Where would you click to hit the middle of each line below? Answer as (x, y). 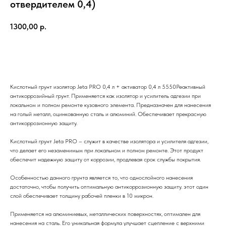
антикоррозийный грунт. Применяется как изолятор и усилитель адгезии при (105, 96)
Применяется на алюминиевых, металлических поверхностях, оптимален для (105, 214)
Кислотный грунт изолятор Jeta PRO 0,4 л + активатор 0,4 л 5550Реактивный (108, 87)
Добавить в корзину (99, 54)
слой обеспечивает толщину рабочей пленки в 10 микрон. (82, 195)
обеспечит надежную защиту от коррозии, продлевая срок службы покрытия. (105, 159)
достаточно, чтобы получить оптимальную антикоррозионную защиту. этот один (109, 186)
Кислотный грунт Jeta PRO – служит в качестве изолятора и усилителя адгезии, (109, 141)
